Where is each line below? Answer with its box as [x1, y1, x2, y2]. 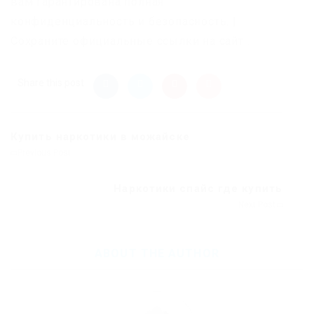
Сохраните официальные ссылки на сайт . [11, 34, 250, 48]
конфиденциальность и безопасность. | [11, 15, 237, 29]
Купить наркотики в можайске [11, 130, 190, 144]
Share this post [18, 77, 84, 89]
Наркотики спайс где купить [114, 182, 282, 196]
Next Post [238, 200, 278, 210]
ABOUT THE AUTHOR [95, 247, 219, 261]
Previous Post [15, 148, 71, 158]
